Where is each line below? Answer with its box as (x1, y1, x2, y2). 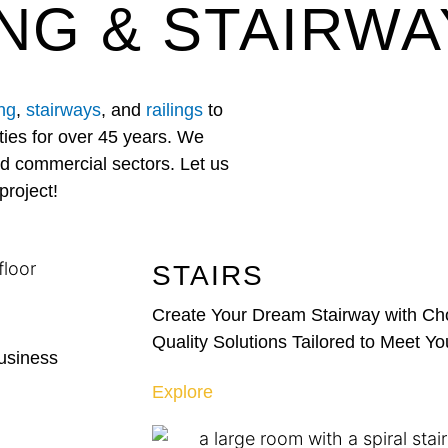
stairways (25, 100, 101, 120)
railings (145, 100, 203, 120)
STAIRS (152, 259, 264, 291)
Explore (152, 381, 213, 402)
